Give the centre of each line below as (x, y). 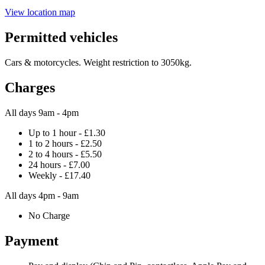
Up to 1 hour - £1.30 (67, 133)
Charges (30, 88)
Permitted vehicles (61, 38)
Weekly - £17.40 (59, 176)
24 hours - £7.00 (59, 165)
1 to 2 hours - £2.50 (65, 144)
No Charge (49, 216)
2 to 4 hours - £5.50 (65, 154)
